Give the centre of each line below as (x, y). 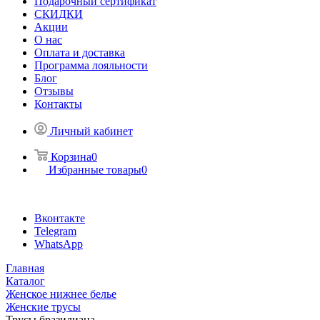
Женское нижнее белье (61, 294)
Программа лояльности (91, 65)
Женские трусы (43, 307)
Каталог (25, 281)
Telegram (55, 231)
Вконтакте (60, 218)
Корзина (71, 157)
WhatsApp (59, 244)
